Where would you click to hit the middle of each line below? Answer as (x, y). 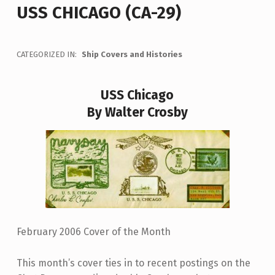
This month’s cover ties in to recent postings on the (133, 263)
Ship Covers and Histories (132, 54)
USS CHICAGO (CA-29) (99, 12)
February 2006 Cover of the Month (93, 231)
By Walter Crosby (137, 112)
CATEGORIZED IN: (47, 54)
